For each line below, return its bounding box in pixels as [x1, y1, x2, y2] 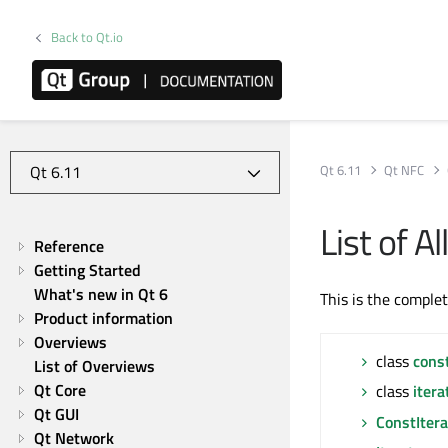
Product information [34, 306, 173, 330]
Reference [34, 234, 104, 258]
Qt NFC [384, 159, 425, 180]
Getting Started [34, 258, 141, 282]
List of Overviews [34, 354, 155, 378]
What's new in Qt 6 [34, 282, 168, 306]
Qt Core [34, 378, 86, 402]
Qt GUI [34, 402, 79, 426]
